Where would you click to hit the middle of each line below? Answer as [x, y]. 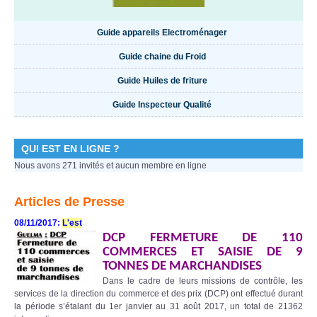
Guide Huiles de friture [162, 80]
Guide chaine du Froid [162, 56]
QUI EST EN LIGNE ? [70, 148]
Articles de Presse [69, 201]
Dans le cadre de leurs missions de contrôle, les [203, 281]
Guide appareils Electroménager [162, 32]
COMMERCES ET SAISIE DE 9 [203, 252]
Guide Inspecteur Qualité [162, 104]
